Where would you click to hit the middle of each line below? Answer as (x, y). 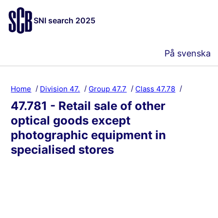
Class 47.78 (155, 88)
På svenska (188, 53)
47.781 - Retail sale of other (88, 106)
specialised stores (63, 150)
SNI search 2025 (64, 20)
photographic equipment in (89, 135)
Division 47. (60, 88)
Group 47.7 (108, 88)
